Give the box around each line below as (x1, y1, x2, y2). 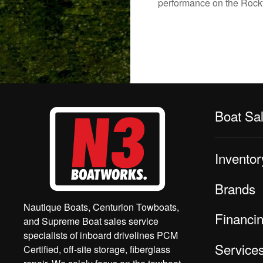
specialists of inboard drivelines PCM (23, 228, 178, 242)
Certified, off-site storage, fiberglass (23, 242, 170, 257)
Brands (215, 178, 255, 198)
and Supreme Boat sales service (23, 214, 159, 228)
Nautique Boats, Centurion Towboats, (23, 200, 179, 214)
